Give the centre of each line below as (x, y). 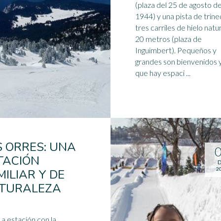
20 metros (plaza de (168, 39)
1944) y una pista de (169, 16)
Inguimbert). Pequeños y (176, 50)
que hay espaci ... (163, 73)
